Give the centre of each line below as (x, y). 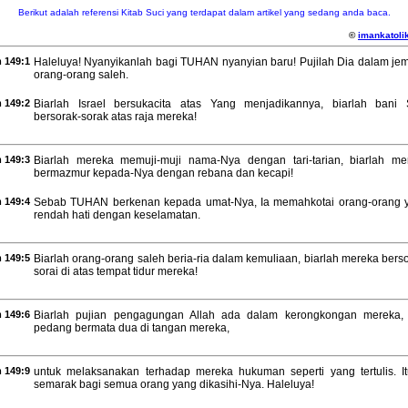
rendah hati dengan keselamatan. (117, 215)
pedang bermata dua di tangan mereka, (132, 328)
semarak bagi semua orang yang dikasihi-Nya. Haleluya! (174, 384)
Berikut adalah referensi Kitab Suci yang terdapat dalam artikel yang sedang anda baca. (204, 12)
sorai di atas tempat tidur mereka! (116, 271)
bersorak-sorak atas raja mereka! (115, 117)
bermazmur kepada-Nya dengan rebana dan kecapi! (163, 173)
